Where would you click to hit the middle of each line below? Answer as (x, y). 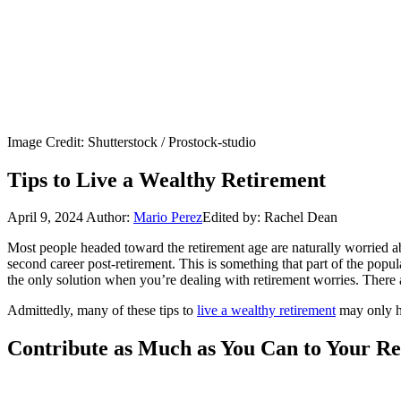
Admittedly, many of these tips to (102, 311)
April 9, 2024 (45, 218)
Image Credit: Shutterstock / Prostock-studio (132, 141)
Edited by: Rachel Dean (270, 218)
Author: (110, 218)
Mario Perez (168, 218)
